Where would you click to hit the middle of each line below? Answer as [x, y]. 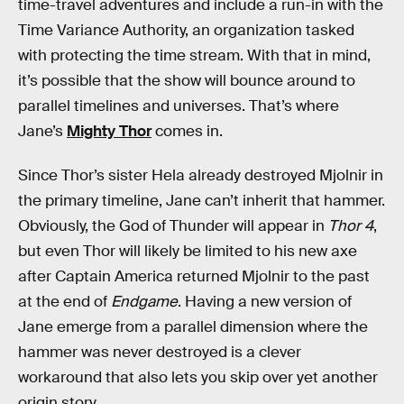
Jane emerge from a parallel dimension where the [193, 327]
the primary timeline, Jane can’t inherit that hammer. [202, 201]
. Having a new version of [265, 302]
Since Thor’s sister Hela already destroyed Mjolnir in [201, 176]
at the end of [64, 302]
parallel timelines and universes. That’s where [179, 106]
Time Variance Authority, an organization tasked [186, 30]
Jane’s [42, 131]
